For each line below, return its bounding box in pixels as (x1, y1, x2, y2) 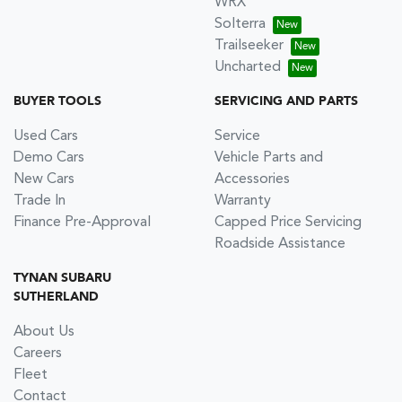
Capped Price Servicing (214, 214, 362, 230)
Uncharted (214, 59, 281, 74)
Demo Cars (13, 150, 84, 165)
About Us (13, 324, 74, 339)
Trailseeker (214, 38, 284, 53)
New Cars (13, 171, 74, 187)
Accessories (214, 171, 290, 187)
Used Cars (13, 128, 78, 144)
